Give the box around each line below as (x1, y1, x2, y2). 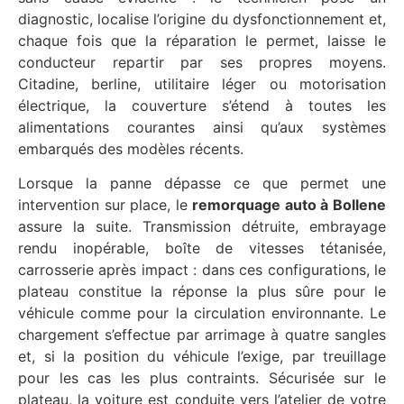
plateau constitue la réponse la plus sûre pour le (18, 282, 386, 301)
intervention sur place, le (18, 196, 193, 215)
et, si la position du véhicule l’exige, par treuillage (18, 347, 386, 366)
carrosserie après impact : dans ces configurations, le (18, 261, 386, 280)
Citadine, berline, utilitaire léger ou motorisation (18, 74, 386, 93)
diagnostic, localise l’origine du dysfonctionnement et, (18, 9, 386, 28)
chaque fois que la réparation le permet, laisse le (18, 31, 386, 50)
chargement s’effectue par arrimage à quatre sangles (18, 326, 386, 344)
